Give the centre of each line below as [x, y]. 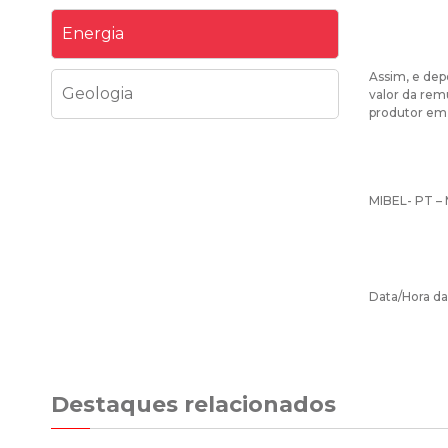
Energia [93, 34]
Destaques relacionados [193, 405]
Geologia [97, 94]
